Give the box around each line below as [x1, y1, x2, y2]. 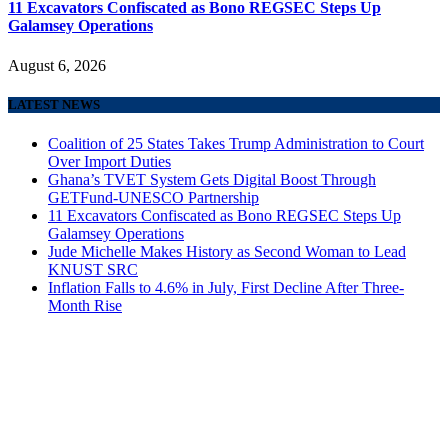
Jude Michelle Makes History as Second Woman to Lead [48, 243, 406, 261]
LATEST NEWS [8, 96, 100, 112]
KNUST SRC [48, 261, 138, 279]
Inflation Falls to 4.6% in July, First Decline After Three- [48, 279, 404, 297]
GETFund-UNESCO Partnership [48, 189, 259, 207]
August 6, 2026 [8, 56, 106, 74]
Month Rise [48, 297, 122, 315]
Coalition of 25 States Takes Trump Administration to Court [48, 135, 424, 153]
